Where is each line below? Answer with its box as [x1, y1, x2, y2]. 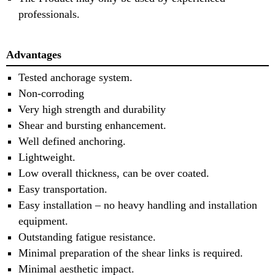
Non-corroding [18, 87, 84, 99]
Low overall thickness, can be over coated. [18, 166, 209, 179]
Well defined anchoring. [18, 134, 126, 147]
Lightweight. [18, 150, 76, 163]
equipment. [18, 214, 68, 227]
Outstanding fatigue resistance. [18, 230, 156, 243]
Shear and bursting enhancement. [18, 118, 166, 131]
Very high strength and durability [18, 103, 166, 115]
